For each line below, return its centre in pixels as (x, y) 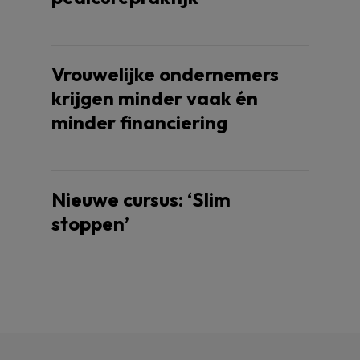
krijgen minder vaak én (155, 98)
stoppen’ (90, 223)
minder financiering (139, 122)
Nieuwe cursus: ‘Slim (141, 199)
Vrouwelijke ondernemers (165, 74)
